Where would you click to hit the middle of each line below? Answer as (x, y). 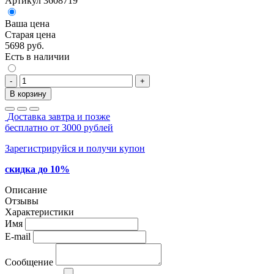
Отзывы (22, 201)
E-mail (18, 236)
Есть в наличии (37, 56)
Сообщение (29, 262)
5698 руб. (24, 45)
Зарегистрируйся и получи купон (75, 148)
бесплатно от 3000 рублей (59, 127)
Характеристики (39, 212)
